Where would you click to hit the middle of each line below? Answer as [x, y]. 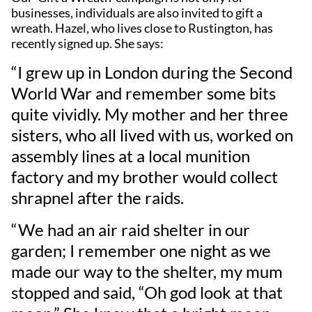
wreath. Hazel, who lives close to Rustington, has [142, 28]
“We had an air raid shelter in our [131, 229]
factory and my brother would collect [145, 176]
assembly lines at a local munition [131, 155]
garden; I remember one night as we [141, 250]
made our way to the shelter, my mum [147, 271]
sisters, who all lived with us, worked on [152, 134]
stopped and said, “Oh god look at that [147, 292]
